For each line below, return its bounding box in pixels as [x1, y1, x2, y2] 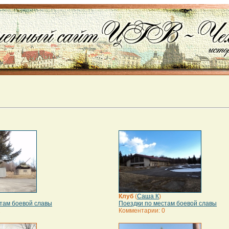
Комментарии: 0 [119, 207, 165, 214]
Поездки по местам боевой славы [119, 200, 217, 207]
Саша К [137, 193, 159, 200]
